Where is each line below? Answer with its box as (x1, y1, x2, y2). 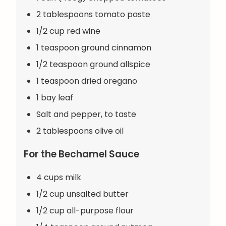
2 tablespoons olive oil (36, 125, 124, 137)
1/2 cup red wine (36, 25, 100, 37)
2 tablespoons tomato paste (36, 9, 150, 21)
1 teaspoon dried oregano (36, 75, 137, 87)
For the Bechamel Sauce (24, 147, 139, 161)
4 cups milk (36, 171, 81, 183)
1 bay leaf (36, 92, 73, 104)
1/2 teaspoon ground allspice (36, 59, 150, 71)
